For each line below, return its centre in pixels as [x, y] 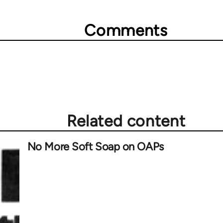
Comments [126, 30]
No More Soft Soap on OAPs [96, 147]
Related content [126, 121]
